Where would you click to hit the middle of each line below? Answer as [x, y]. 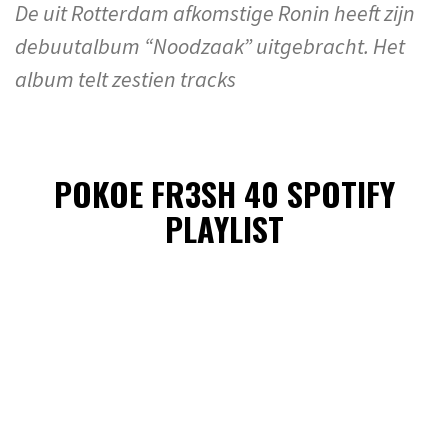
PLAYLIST [224, 229]
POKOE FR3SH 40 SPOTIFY [224, 194]
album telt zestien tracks [125, 78]
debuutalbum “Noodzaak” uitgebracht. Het [210, 45]
